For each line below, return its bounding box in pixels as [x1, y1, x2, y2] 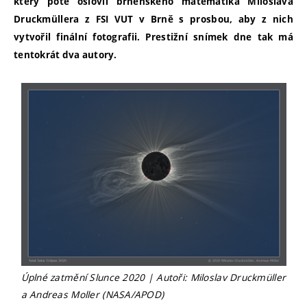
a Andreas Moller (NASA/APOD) [21, 287, 164, 301]
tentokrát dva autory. [14, 49, 116, 62]
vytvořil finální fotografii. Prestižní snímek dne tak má [14, 31, 293, 44]
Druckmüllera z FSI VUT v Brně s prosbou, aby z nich [14, 13, 293, 26]
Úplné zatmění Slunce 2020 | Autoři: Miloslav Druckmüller [21, 270, 286, 284]
